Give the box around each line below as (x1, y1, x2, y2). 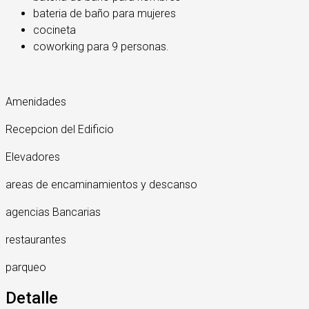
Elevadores (6, 150, 60, 164)
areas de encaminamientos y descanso (6, 178, 197, 192)
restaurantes (6, 233, 66, 247)
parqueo (6, 261, 46, 275)
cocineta (33, 23, 76, 37)
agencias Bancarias (6, 206, 101, 219)
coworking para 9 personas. (33, 40, 169, 54)
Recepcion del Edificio (6, 123, 114, 137)
